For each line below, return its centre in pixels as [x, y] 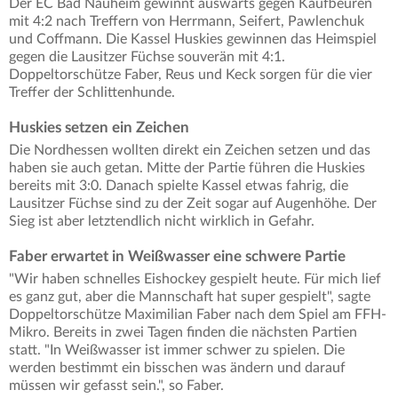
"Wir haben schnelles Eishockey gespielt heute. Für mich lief [195, 279]
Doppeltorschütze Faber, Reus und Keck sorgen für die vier [191, 75]
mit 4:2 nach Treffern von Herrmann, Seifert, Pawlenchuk [187, 22]
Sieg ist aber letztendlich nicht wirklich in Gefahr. [162, 222]
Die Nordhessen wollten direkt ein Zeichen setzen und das [190, 151]
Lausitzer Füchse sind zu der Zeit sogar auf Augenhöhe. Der [193, 204]
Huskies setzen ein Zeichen [99, 128]
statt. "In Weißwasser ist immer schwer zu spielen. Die [177, 350]
